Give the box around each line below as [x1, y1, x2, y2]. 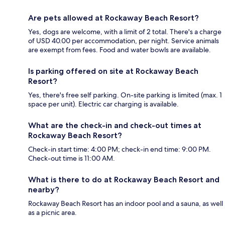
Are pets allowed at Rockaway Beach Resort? [28, 13, 199, 23]
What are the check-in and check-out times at [28, 121, 201, 131]
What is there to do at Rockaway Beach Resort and [28, 175, 219, 185]
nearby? [28, 185, 59, 195]
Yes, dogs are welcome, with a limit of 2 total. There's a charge [28, 27, 221, 37]
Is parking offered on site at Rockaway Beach [28, 66, 198, 76]
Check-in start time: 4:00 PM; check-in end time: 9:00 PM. [28, 145, 211, 154]
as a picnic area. [28, 208, 77, 217]
